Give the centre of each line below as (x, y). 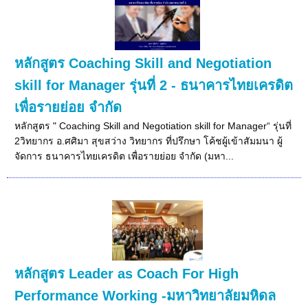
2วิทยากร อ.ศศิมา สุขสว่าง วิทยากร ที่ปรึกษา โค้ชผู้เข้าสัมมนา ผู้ (149, 141)
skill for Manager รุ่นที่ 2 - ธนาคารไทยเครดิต (154, 85)
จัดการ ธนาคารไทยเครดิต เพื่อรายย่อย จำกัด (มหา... (124, 156)
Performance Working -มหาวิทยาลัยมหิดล (145, 295)
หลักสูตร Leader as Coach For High (127, 273)
